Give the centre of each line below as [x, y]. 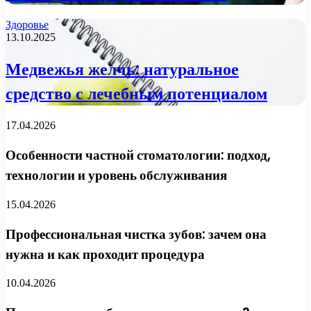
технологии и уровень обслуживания [116, 176]
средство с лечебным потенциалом [136, 94]
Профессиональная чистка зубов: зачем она [136, 234]
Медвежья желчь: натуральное [122, 69]
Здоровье [27, 24]
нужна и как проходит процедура [105, 254]
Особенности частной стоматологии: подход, [138, 155]
